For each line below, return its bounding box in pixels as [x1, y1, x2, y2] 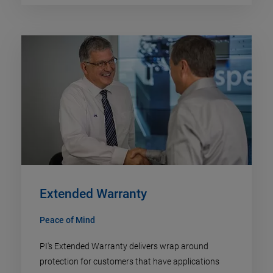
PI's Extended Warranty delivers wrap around [40, 241, 208, 251]
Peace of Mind [40, 214, 95, 225]
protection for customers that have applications [40, 256, 219, 266]
